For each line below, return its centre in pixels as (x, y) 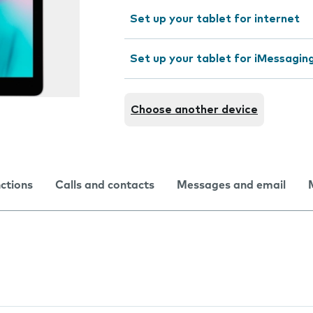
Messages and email (231, 185)
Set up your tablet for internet (215, 19)
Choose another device (194, 110)
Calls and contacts (105, 185)
